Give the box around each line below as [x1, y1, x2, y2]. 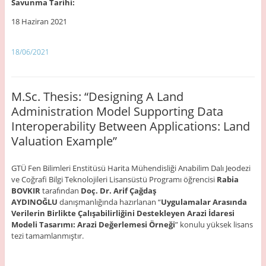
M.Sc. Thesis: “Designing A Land [11, 88, 183, 104]
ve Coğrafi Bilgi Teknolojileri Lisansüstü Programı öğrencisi [11, 173, 217, 185]
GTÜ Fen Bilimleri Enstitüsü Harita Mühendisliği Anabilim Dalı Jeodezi [11, 162, 251, 173]
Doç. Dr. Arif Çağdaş [80, 185, 156, 196]
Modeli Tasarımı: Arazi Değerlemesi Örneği [11, 218, 175, 230]
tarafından [40, 185, 81, 196]
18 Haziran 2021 [11, 16, 67, 27]
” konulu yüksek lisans [175, 218, 253, 230]
